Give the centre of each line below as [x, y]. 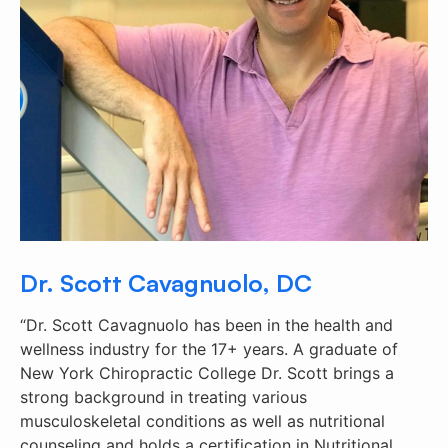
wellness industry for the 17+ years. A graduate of [209, 349]
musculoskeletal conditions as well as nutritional [202, 421]
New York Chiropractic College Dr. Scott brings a [207, 373]
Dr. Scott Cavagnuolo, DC [166, 283]
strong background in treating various [163, 397]
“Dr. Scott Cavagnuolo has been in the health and [206, 325]
